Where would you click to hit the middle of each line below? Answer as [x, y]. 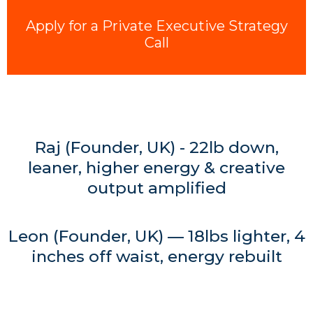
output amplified [156, 188]
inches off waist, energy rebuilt [156, 256]
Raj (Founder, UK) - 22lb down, [156, 147]
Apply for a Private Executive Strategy [156, 26]
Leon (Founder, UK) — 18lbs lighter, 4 [156, 236]
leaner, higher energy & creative [156, 168]
